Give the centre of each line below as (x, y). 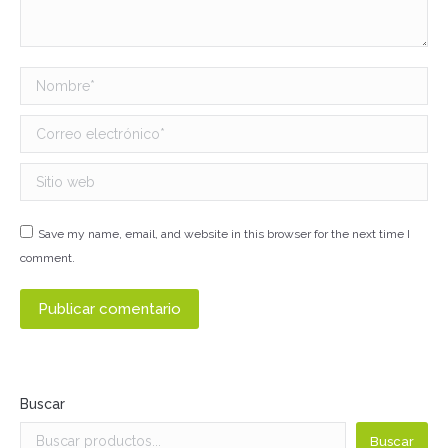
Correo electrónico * (93, 126)
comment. (47, 258)
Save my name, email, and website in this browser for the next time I (224, 234)
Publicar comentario (109, 309)
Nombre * (55, 78)
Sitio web (54, 174)
